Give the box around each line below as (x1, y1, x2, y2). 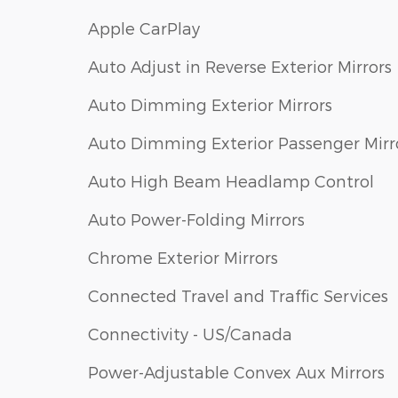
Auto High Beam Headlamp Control (88, 171, 374, 191)
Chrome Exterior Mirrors (88, 248, 278, 267)
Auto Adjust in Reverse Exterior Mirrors (88, 57, 392, 76)
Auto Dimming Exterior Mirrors (88, 95, 332, 115)
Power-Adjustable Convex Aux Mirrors (88, 362, 385, 382)
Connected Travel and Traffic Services (88, 286, 388, 306)
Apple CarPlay (88, 19, 200, 38)
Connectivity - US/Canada (88, 324, 292, 344)
